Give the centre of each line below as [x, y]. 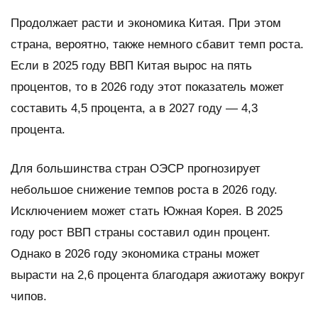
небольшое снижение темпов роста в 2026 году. [144, 190]
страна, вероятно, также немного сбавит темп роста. [157, 44]
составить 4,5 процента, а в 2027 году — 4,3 [134, 108]
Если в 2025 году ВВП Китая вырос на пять [131, 65]
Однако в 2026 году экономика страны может [135, 253]
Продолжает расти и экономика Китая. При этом [146, 23]
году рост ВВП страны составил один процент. [141, 232]
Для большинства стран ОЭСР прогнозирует [136, 168]
